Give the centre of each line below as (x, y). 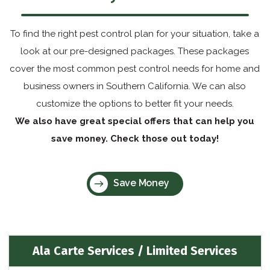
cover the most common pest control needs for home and (135, 69)
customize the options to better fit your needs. (135, 104)
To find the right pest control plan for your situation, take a (135, 34)
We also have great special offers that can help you (135, 121)
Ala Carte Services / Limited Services (135, 251)
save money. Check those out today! (135, 139)
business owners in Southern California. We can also (135, 86)
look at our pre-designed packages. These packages (135, 51)
